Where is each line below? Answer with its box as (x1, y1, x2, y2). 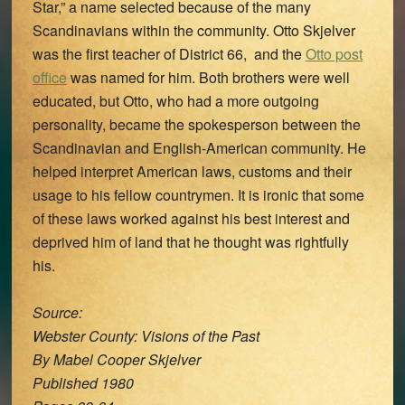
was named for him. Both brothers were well (66, 67, 350, 88)
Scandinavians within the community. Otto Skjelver (32, 20, 355, 41)
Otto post (305, 43, 363, 64)
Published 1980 (32, 372, 134, 393)
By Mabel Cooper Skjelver (32, 349, 201, 370)
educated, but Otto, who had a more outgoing (32, 90, 319, 111)
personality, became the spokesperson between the (32, 114, 361, 135)
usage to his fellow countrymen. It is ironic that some (32, 184, 364, 205)
